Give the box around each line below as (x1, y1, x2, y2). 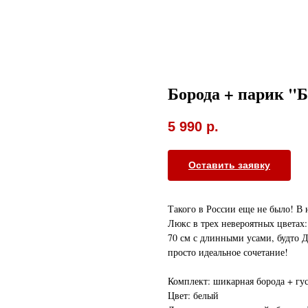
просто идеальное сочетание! (168, 245, 288, 259)
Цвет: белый (168, 289, 219, 302)
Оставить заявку (188, 159, 270, 171)
